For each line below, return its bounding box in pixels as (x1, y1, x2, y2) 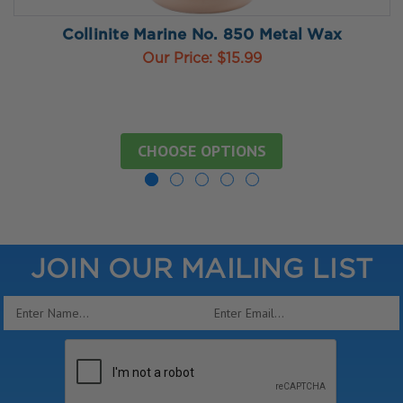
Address (4, 316, 49, 333)
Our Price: (141, 52, 217, 67)
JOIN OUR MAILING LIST (30, 258, 373, 283)
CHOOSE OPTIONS (137, 140, 266, 162)
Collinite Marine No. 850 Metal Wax (61, 29, 343, 43)
